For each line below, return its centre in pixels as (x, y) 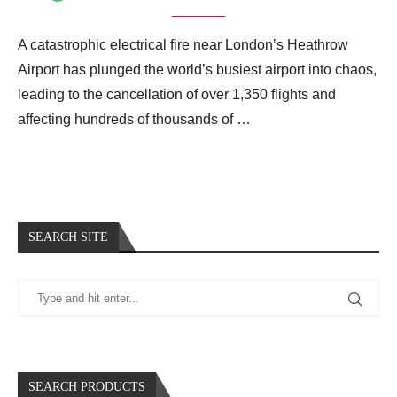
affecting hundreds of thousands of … (134, 120)
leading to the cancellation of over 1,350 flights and (177, 95)
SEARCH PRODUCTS (87, 387)
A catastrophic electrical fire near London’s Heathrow (183, 45)
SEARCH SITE (68, 237)
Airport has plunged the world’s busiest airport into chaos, (197, 70)
